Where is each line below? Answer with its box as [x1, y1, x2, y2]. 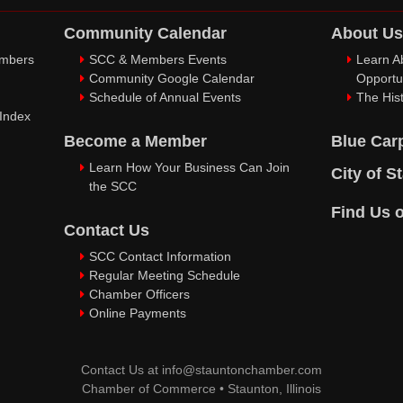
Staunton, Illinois [228, 381, 321, 396]
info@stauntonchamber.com [162, 363, 322, 377]
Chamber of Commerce [82, 381, 216, 396]
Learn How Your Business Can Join [89, 160, 290, 175]
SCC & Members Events [89, 52, 227, 67]
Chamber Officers [89, 287, 190, 301]
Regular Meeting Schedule [89, 268, 240, 282]
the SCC [89, 179, 137, 193]
